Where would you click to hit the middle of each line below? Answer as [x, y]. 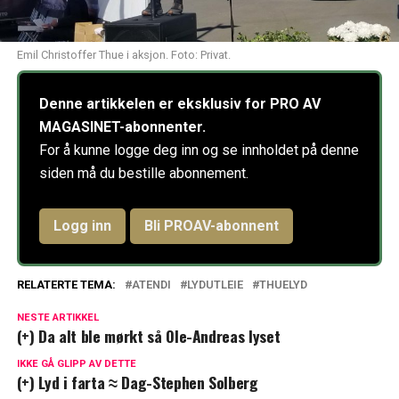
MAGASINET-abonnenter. [122, 127]
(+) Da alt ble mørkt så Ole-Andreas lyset [148, 336]
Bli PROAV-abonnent [211, 226]
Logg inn [82, 226]
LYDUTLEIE [215, 285]
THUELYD [283, 285]
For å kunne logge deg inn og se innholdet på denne [199, 151]
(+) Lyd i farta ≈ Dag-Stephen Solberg [137, 383]
